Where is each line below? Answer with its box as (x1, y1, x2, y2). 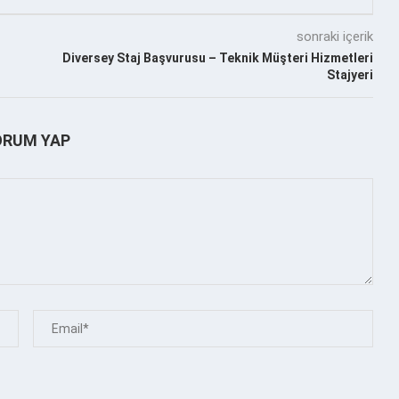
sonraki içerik (296, 28, 373, 45)
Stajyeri (326, 67, 373, 82)
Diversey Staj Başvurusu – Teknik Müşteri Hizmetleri (61, 50, 373, 65)
